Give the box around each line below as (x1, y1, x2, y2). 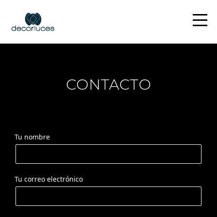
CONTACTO (66, 76, 151, 93)
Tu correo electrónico (15, 174, 83, 184)
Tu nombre (15, 132, 50, 141)
